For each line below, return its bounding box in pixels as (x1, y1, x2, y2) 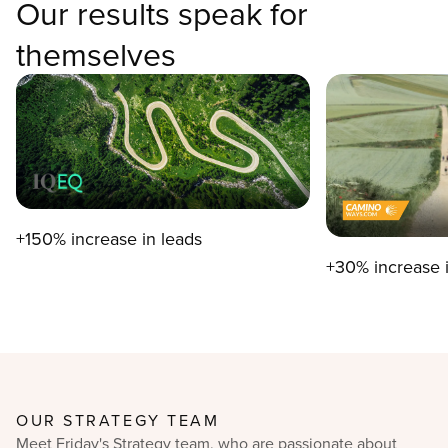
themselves (16, 31, 176, 77)
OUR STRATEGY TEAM (16, 408, 220, 431)
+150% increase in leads (16, 225, 202, 251)
